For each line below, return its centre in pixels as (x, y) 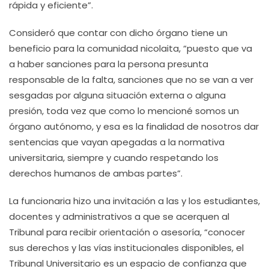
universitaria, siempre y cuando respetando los (114, 158)
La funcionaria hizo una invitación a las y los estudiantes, (134, 201)
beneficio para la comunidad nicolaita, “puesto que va (131, 48)
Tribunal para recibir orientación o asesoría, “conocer (127, 232)
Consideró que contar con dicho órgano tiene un (118, 33)
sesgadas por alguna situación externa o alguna (117, 95)
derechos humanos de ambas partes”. (96, 173)
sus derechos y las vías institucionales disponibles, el (126, 248)
